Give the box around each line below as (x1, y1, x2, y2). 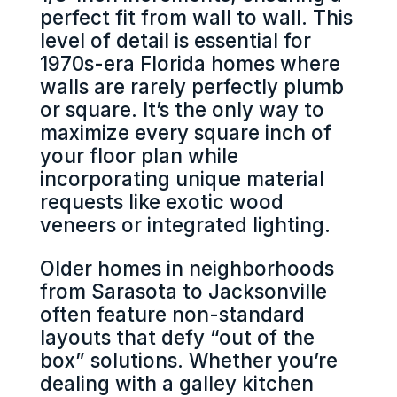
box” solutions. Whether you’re (39, 347, 338, 372)
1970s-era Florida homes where (39, 51, 340, 76)
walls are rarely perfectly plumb (39, 74, 344, 99)
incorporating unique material (39, 167, 324, 191)
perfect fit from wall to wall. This (39, 5, 353, 30)
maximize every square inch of (39, 121, 331, 145)
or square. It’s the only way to (39, 97, 324, 122)
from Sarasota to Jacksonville (39, 278, 327, 303)
